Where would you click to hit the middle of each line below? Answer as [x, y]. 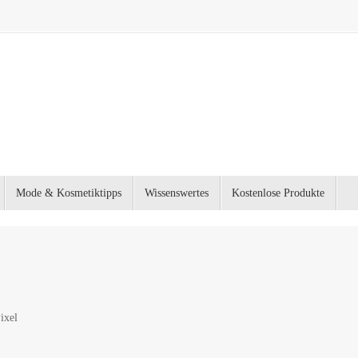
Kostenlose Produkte [278, 193]
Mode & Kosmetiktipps [69, 193]
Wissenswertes [177, 193]
